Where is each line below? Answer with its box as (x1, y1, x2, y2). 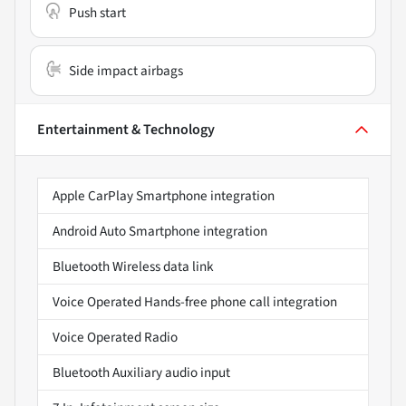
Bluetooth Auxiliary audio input (53, 362, 230, 383)
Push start (69, 3, 126, 24)
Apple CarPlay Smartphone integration (53, 186, 275, 207)
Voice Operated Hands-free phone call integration (53, 292, 337, 313)
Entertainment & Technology (37, 120, 215, 140)
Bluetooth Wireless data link (53, 256, 214, 277)
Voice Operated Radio (53, 327, 178, 348)
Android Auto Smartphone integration (53, 221, 267, 242)
